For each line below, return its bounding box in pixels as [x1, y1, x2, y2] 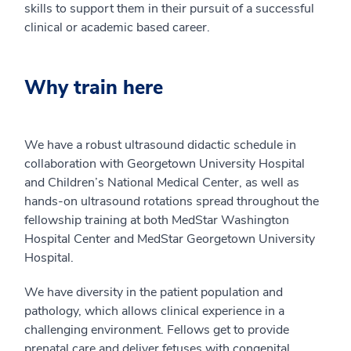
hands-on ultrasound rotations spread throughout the [24, 193, 319, 210]
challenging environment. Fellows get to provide [24, 321, 289, 338]
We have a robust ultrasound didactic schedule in [24, 136, 296, 154]
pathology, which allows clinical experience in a [24, 302, 284, 320]
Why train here [24, 74, 163, 101]
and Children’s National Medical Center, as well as [24, 174, 299, 191]
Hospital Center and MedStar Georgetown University [24, 230, 315, 248]
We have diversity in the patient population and [24, 284, 283, 301]
